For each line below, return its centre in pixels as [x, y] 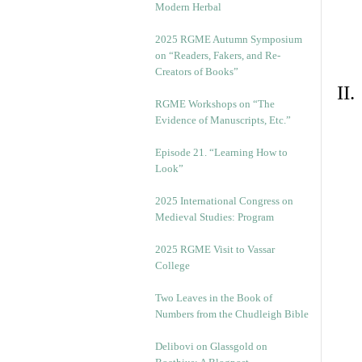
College [173, 265]
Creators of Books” [197, 72]
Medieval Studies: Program [215, 217]
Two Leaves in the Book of [214, 298]
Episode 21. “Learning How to [221, 152]
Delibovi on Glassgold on [211, 346]
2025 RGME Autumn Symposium [229, 39]
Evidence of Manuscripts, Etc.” [223, 120]
